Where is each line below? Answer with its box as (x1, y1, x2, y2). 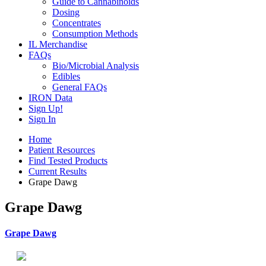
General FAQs (52, 82, 107, 92)
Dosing (52, 7, 80, 17)
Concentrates (52, 18, 101, 28)
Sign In (28, 114, 56, 124)
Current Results (28, 166, 87, 176)
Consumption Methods (52, 28, 138, 39)
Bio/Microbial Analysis (52, 61, 139, 71)
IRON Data (28, 93, 72, 103)
